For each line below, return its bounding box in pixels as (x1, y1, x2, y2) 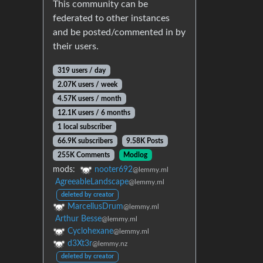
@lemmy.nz (92, 240, 127, 248)
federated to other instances (53, 14, 170, 23)
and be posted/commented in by (53, 28, 186, 37)
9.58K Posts (126, 137, 164, 144)
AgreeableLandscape (55, 178, 129, 187)
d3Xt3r (68, 240, 92, 248)
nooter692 (95, 166, 133, 174)
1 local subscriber (57, 123, 112, 130)
